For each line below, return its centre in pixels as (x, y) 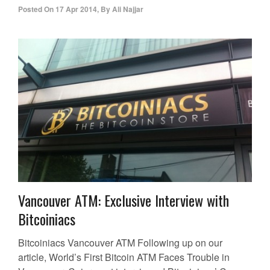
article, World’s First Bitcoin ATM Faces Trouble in (124, 257)
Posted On (36, 9)
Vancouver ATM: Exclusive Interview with (124, 200)
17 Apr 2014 (76, 9)
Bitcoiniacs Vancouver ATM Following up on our (120, 243)
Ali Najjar (128, 9)
